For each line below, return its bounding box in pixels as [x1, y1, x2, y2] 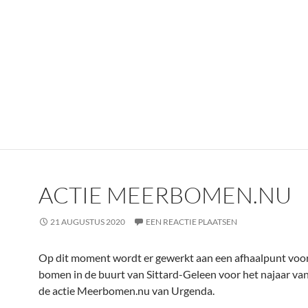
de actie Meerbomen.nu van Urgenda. [38, 284, 214, 298]
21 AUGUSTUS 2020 [50, 217, 125, 228]
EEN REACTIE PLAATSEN [146, 217, 237, 228]
